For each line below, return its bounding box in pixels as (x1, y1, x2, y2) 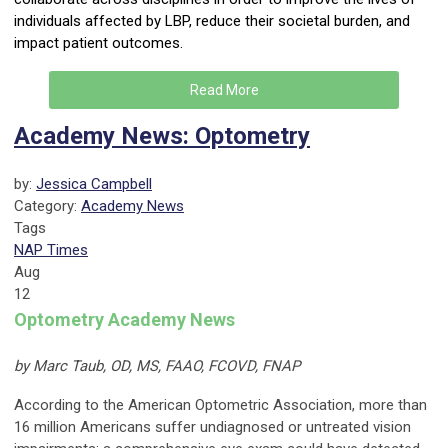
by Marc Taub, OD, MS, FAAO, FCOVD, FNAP (14, 357, 300, 376)
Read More (189, 82, 259, 99)
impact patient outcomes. (14, 34, 183, 53)
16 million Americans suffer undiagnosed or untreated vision (14, 418, 411, 437)
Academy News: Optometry (14, 122, 310, 151)
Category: (14, 197, 81, 216)
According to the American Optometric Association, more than (14, 396, 427, 415)
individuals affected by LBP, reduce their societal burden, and (14, 12, 410, 31)
